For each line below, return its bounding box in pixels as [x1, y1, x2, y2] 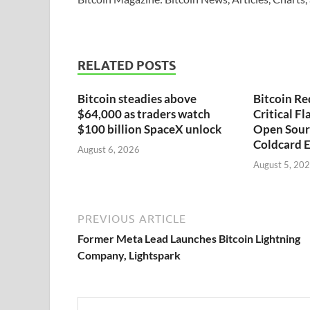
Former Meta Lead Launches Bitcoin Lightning [77, 231, 300, 245]
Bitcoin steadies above [77, 91, 197, 107]
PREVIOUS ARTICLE [77, 212, 186, 225]
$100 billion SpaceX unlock [77, 122, 221, 137]
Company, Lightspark [77, 248, 181, 262]
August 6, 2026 [77, 143, 140, 155]
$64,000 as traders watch [77, 107, 210, 122]
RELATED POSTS [77, 58, 176, 73]
